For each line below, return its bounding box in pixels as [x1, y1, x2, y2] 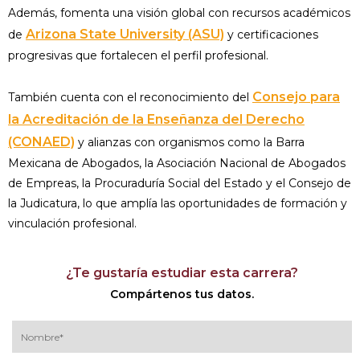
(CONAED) [8, 134, 75, 150]
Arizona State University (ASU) [26, 27, 224, 43]
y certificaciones [224, 27, 318, 43]
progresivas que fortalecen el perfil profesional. [8, 48, 268, 63]
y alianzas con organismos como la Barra [75, 135, 305, 150]
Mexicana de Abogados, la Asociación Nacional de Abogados [8, 156, 346, 171]
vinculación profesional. [8, 216, 137, 231]
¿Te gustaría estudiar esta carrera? [66, 265, 298, 281]
